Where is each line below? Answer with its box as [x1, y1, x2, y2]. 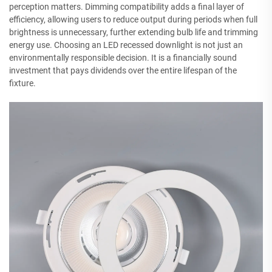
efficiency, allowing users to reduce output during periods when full [9, 14, 257, 24]
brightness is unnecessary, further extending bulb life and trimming [9, 27, 258, 37]
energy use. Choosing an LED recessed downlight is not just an [9, 39, 243, 50]
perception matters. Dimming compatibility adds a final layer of [9, 1, 244, 12]
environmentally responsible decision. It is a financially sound [9, 52, 237, 63]
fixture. [9, 78, 36, 88]
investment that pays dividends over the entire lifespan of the [9, 65, 237, 75]
